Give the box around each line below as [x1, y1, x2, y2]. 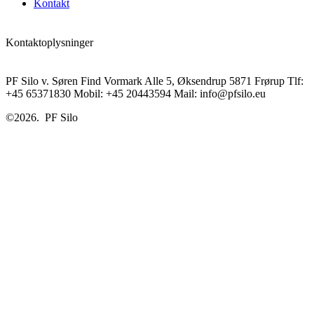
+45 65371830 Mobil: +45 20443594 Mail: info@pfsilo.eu [6, 87, 266, 100]
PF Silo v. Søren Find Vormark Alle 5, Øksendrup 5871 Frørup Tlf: [6, 74, 303, 87]
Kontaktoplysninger [6, 36, 93, 48]
